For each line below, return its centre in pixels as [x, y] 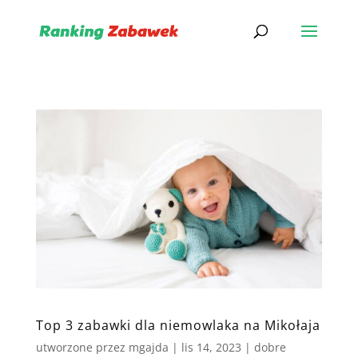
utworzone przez [82, 347]
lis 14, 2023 [211, 347]
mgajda [148, 347]
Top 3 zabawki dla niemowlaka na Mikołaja [178, 325]
